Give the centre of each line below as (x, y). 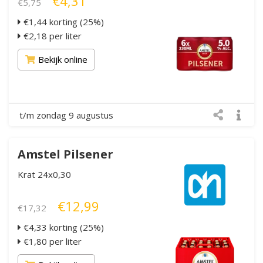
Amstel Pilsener (65, 154)
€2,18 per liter (51, 36)
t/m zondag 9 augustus (66, 115)
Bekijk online (63, 59)
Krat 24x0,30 (44, 174)
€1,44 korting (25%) (63, 21)
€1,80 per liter (51, 241)
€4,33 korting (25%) (63, 227)
